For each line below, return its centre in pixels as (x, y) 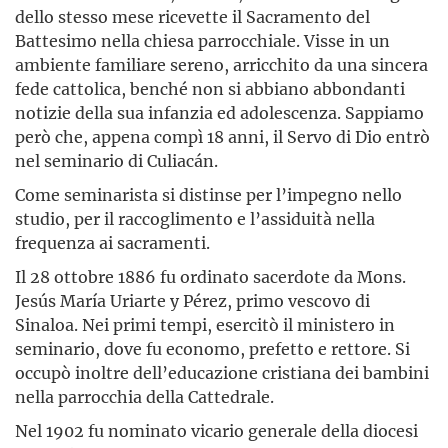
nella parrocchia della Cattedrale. (144, 397)
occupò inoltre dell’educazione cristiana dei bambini (222, 373)
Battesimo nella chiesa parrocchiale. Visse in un (202, 41)
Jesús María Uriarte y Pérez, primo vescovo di (192, 301)
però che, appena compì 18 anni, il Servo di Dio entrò (222, 137)
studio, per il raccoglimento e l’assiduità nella (195, 219)
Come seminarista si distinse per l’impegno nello (208, 195)
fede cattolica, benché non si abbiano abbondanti (210, 89)
